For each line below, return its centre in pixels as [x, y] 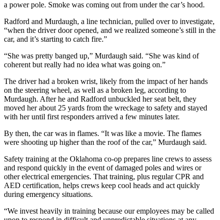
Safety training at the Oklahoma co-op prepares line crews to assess [108, 159]
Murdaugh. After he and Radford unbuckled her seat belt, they [100, 99]
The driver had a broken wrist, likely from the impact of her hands [106, 82]
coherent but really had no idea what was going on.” [85, 65]
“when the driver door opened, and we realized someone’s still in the [110, 30]
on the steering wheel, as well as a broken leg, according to [95, 90]
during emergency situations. [48, 194]
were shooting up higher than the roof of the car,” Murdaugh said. [105, 142]
